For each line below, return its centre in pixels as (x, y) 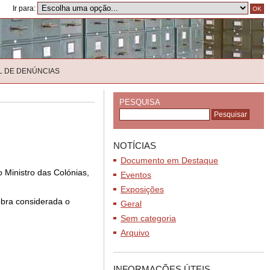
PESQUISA (140, 102)
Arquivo (135, 233)
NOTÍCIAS (135, 146)
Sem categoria (148, 218)
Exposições (142, 189)
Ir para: (25, 8)
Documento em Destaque (169, 160)
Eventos (136, 175)
